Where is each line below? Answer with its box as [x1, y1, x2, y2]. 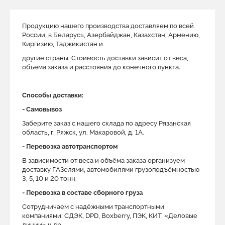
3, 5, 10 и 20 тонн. [22, 175, 77, 182]
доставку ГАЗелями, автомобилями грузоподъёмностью [22, 166, 199, 173]
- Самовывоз [22, 105, 62, 113]
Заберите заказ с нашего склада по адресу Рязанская [22, 120, 191, 127]
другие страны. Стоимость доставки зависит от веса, [22, 54, 188, 62]
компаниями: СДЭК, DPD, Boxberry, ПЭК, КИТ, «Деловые [22, 212, 197, 219]
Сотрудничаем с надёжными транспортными [22, 203, 164, 210]
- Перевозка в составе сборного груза [22, 189, 143, 196]
